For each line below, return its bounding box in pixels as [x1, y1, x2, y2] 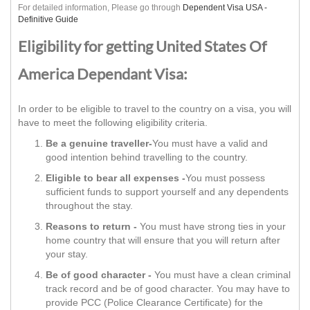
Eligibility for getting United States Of [18, 37, 266, 56]
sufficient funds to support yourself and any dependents [46, 186, 289, 198]
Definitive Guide [18, 15, 78, 25]
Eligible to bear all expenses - [46, 172, 185, 184]
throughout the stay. [46, 200, 133, 212]
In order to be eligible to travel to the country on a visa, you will [18, 103, 291, 115]
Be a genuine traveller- [46, 138, 152, 149]
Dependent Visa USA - [183, 3, 267, 13]
